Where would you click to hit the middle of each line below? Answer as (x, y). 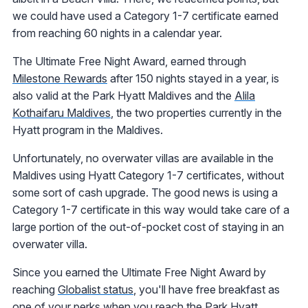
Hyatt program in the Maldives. (88, 130)
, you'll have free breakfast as (207, 289)
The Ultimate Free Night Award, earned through (129, 61)
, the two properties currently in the (196, 112)
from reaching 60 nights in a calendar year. (117, 33)
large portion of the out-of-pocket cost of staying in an (148, 227)
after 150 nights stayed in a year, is (193, 78)
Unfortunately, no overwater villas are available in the (143, 158)
